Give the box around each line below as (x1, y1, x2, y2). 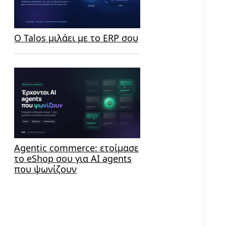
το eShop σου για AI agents (14, 152, 132, 165)
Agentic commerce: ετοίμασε (14, 142, 139, 154)
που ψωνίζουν (14, 163, 77, 176)
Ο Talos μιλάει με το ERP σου (14, 31, 138, 44)
